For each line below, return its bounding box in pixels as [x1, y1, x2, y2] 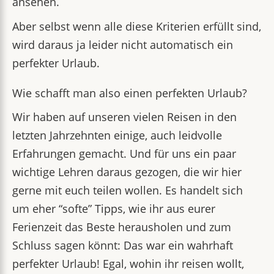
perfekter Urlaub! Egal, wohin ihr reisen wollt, [12, 256, 244, 271]
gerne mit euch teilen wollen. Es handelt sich [12, 183, 243, 198]
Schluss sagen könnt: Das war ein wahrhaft [12, 238, 233, 253]
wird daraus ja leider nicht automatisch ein [12, 37, 233, 52]
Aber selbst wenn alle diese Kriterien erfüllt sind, [12, 19, 261, 34]
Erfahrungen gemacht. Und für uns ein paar [12, 146, 236, 161]
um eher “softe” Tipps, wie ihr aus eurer [12, 201, 215, 216]
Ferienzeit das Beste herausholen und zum [12, 220, 231, 234]
